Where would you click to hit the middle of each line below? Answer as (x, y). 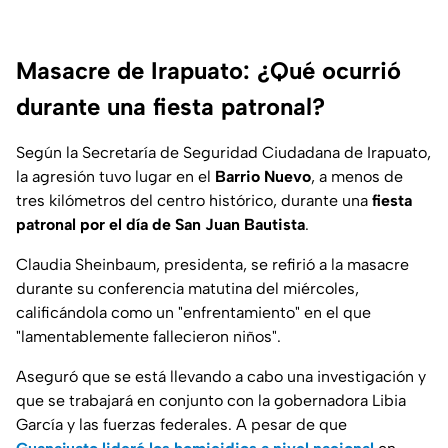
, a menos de (357, 177)
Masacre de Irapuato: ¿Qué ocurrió (208, 71)
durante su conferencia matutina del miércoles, (187, 289)
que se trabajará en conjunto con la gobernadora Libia (211, 401)
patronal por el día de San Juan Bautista (160, 225)
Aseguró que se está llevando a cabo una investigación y (221, 377)
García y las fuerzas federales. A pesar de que (181, 425)
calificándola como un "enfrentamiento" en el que (193, 313)
